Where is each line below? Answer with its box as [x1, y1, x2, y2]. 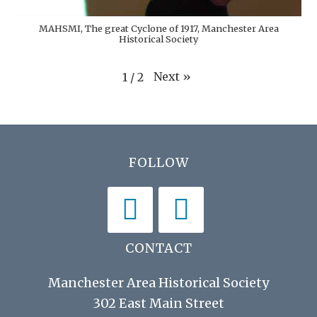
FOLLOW [128, 154, 189, 171]
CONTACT [125, 239, 192, 256]
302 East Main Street [93, 294, 224, 311]
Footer [15, 153, 71, 175]
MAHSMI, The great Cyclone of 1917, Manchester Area [38, 23, 279, 35]
